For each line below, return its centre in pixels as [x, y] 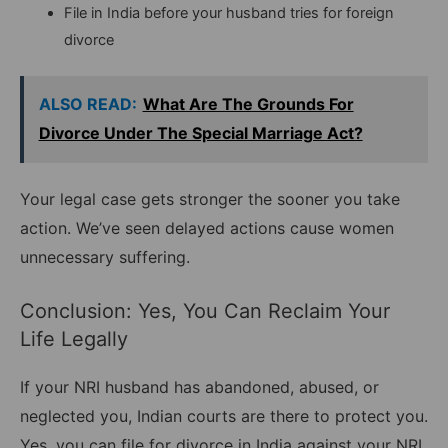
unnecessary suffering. [105, 256]
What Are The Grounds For [248, 104]
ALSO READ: [87, 104]
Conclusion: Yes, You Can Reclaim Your [205, 311]
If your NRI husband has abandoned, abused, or [199, 387]
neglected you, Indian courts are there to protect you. [224, 416]
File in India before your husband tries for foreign [228, 12]
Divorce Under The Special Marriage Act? [200, 133]
